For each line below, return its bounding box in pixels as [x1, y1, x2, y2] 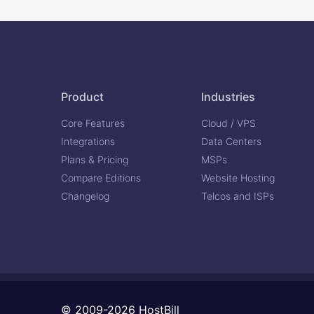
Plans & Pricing [61, 153, 128, 166]
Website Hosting [201, 172, 275, 184]
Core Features [61, 117, 125, 130]
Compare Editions [61, 172, 141, 184]
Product [61, 90, 104, 104]
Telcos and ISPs [201, 190, 274, 203]
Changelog [61, 190, 109, 203]
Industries [201, 90, 255, 104]
